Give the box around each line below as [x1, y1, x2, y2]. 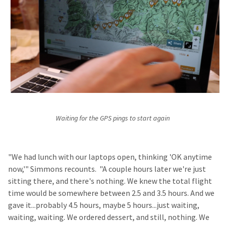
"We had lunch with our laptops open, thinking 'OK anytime [8, 151, 212, 162]
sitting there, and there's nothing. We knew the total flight [8, 175, 212, 186]
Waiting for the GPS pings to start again [55, 113, 170, 123]
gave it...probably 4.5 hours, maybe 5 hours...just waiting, [8, 199, 199, 210]
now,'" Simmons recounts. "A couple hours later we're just [8, 163, 206, 174]
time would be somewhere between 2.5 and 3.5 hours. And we [8, 187, 214, 198]
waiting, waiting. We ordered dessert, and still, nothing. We [8, 211, 209, 222]
